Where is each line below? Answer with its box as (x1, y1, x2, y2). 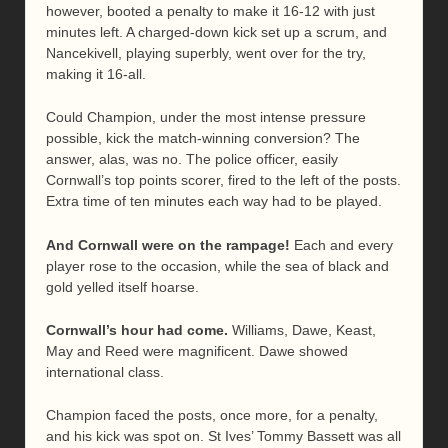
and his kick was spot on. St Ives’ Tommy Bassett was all (46, 428, 401, 445)
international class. (46, 364, 164, 381)
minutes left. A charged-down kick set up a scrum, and (46, 23, 387, 40)
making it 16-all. (46, 65, 146, 82)
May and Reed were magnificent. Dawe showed (46, 343, 348, 360)
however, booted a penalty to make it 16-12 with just (46, 2, 375, 19)
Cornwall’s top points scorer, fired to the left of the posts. (46, 172, 401, 189)
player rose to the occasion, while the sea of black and (46, 257, 389, 274)
